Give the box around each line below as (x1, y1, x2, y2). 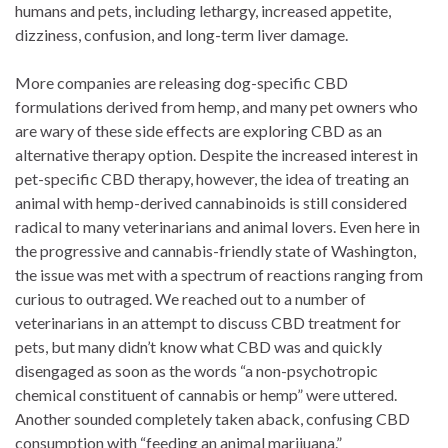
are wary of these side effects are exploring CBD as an (15, 121, 382, 141)
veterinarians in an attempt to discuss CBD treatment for (15, 313, 401, 333)
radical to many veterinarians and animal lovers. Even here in (15, 217, 420, 237)
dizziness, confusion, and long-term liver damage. (15, 25, 348, 45)
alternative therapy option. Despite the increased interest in (15, 145, 418, 165)
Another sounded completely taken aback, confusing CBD (15, 409, 410, 429)
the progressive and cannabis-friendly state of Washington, (15, 241, 416, 261)
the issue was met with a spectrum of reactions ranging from (15, 265, 423, 285)
